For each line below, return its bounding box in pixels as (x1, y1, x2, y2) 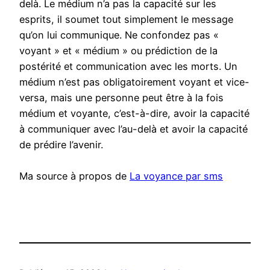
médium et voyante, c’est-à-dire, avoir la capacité (19, 107, 250, 120)
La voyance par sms (130, 170, 223, 183)
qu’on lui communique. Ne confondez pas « (19, 29, 219, 42)
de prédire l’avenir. (19, 139, 103, 151)
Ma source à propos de (19, 170, 130, 183)
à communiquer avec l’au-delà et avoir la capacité (19, 123, 248, 136)
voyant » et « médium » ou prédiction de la (19, 45, 218, 57)
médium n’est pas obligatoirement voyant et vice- (19, 76, 250, 89)
